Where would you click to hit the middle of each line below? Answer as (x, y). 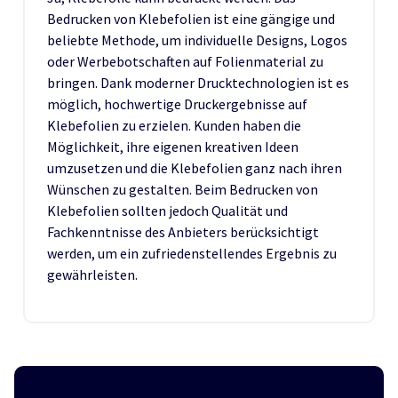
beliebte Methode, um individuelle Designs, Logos (197, 40)
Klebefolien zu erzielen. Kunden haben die (174, 125)
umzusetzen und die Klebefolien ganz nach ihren (195, 167)
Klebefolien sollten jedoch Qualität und (167, 210)
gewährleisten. (92, 274)
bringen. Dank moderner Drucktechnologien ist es (198, 82)
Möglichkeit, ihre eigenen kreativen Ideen (173, 146)
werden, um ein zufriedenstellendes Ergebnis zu (192, 253)
